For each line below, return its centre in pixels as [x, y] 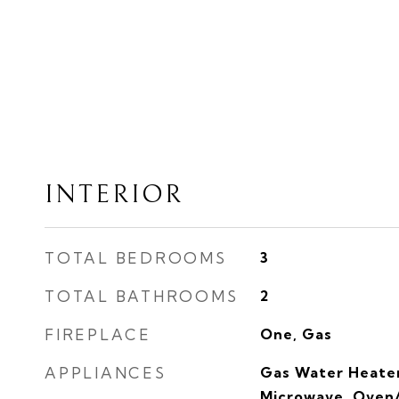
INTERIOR [114, 195]
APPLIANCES [106, 373]
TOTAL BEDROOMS [136, 258]
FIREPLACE [98, 334]
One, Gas [296, 334]
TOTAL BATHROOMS [142, 296]
